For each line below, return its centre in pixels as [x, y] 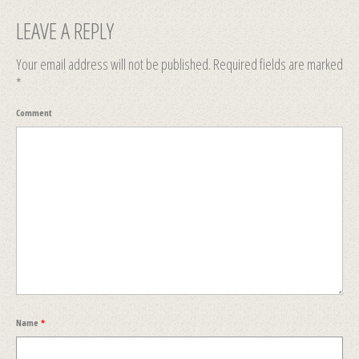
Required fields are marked [277, 64]
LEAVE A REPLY [65, 30]
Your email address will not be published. [113, 64]
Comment [34, 112]
